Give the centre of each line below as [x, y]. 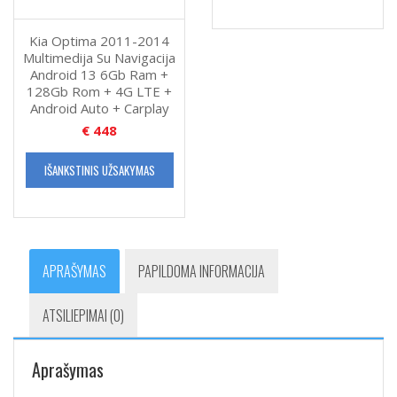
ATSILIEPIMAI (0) [83, 316]
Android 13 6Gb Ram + [99, 75]
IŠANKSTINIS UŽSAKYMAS [99, 171]
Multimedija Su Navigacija [99, 58]
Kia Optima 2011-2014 [99, 41]
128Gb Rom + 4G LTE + [99, 92]
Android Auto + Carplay [99, 109]
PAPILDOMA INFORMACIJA [202, 272]
